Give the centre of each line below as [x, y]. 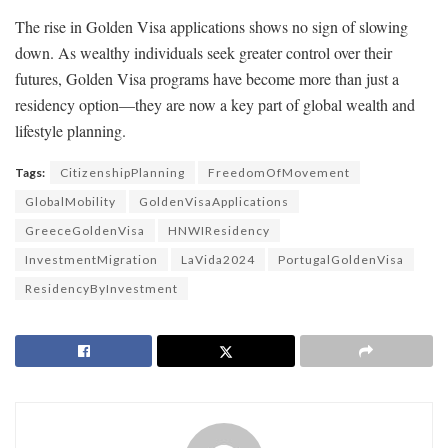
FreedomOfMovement [279, 172]
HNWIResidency [219, 230]
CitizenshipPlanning [122, 172]
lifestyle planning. [70, 130]
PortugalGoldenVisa [341, 259]
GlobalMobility [70, 201]
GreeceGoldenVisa [85, 230]
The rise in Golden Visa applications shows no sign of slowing [211, 26]
